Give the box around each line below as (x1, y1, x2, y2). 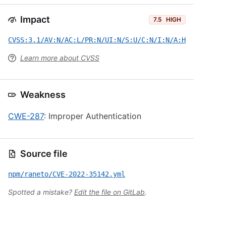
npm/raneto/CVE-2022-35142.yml (8, 170, 125, 178)
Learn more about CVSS (20, 53, 99, 62)
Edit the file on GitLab (74, 188, 145, 196)
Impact (20, 14, 50, 25)
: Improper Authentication (44, 111, 141, 121)
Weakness (20, 89, 66, 100)
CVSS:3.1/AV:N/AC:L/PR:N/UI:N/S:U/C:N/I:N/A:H (8, 36, 186, 44)
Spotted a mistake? (8, 188, 74, 196)
